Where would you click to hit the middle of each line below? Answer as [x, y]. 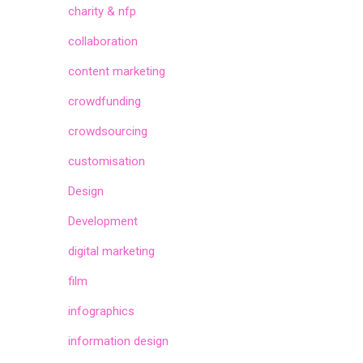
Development [102, 221]
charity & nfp [102, 11]
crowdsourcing [107, 131]
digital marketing [111, 251]
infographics [101, 311]
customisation [106, 161]
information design [118, 341]
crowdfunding [104, 101]
